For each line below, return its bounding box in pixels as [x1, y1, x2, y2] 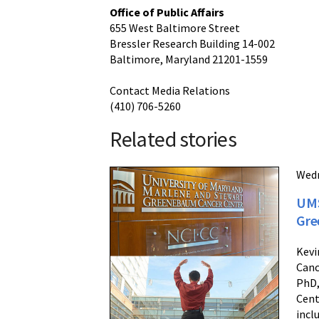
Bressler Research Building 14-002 [110, 36, 276, 51]
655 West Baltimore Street [110, 21, 241, 35]
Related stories [110, 125, 237, 152]
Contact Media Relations [110, 83, 231, 98]
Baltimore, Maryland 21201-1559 [110, 52, 268, 66]
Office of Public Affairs [110, 5, 225, 19]
